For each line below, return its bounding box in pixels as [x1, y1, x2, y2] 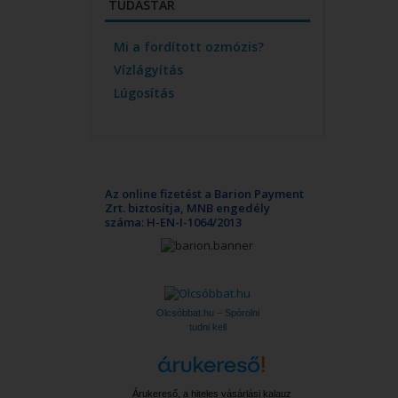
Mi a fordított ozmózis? [114, 38, 264, 55]
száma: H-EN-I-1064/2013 [105, 214, 242, 230]
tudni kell [188, 321, 227, 332]
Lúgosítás [114, 84, 174, 101]
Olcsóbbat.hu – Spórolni [155, 306, 259, 318]
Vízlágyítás [114, 61, 183, 78]
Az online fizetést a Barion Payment [105, 186, 304, 202]
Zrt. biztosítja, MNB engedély [105, 200, 270, 216]
